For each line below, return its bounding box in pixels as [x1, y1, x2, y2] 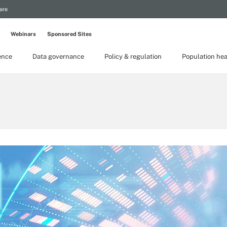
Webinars [11, 31, 36, 37]
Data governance [32, 53, 84, 60]
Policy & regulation [104, 53, 162, 60]
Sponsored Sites [47, 31, 92, 37]
